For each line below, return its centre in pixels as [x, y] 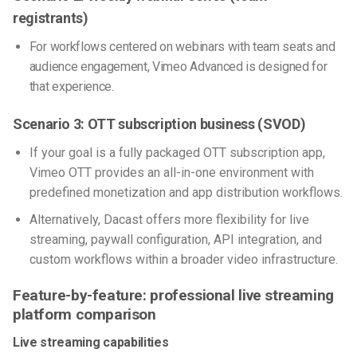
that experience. [71, 87]
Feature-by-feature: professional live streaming [173, 296]
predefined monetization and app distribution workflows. [186, 192]
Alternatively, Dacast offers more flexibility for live [169, 220]
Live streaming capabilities [91, 342]
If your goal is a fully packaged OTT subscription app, [177, 152]
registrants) [51, 18]
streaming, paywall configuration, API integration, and [175, 240]
